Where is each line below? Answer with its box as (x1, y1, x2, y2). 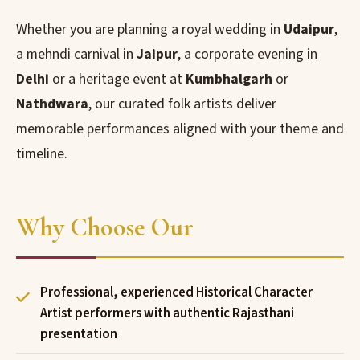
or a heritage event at (49, 69, 186, 89)
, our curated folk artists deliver (88, 94, 276, 114)
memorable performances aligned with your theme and (16, 119, 344, 139)
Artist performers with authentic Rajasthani (40, 304, 294, 323)
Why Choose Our (16, 211, 194, 243)
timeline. (16, 144, 67, 164)
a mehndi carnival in (16, 44, 137, 64)
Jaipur (137, 44, 178, 64)
